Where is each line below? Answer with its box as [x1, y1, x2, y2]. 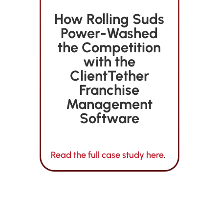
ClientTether [69, 67, 149, 85]
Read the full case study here [50, 150, 164, 161]
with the [83, 53, 136, 70]
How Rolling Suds [54, 10, 165, 28]
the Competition [58, 39, 161, 56]
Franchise [79, 81, 140, 99]
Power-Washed [61, 24, 158, 42]
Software [79, 109, 139, 127]
